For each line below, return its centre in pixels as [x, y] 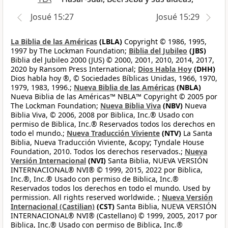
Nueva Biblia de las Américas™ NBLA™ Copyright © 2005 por [114, 97]
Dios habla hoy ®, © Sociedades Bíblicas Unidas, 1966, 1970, [114, 78]
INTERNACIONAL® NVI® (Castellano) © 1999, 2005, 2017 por [114, 216]
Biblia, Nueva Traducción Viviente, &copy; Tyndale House [107, 142]
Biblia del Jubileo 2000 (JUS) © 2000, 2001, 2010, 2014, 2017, [112, 60]
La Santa [197, 133]
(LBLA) [110, 42]
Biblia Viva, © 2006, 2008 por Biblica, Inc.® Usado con [102, 115]
